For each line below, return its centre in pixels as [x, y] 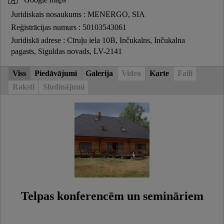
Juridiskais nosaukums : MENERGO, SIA [78, 14]
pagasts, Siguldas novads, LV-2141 [66, 51]
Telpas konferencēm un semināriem [112, 196]
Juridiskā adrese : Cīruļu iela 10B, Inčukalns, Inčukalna [98, 40]
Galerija [99, 73]
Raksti [23, 87]
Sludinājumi [64, 87]
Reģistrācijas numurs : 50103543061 [69, 27]
